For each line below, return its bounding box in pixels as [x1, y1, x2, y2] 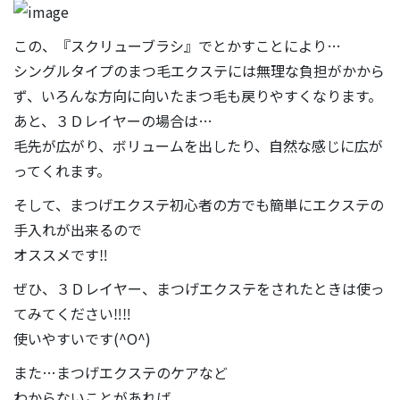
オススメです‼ [13, 244, 108, 266]
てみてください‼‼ [13, 303, 131, 325]
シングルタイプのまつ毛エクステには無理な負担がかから [13, 60, 385, 82]
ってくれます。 [13, 160, 111, 182]
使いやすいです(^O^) [13, 328, 151, 350]
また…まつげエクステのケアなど [13, 362, 228, 384]
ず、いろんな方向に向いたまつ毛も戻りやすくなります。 [13, 85, 382, 107]
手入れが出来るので [13, 219, 142, 241]
